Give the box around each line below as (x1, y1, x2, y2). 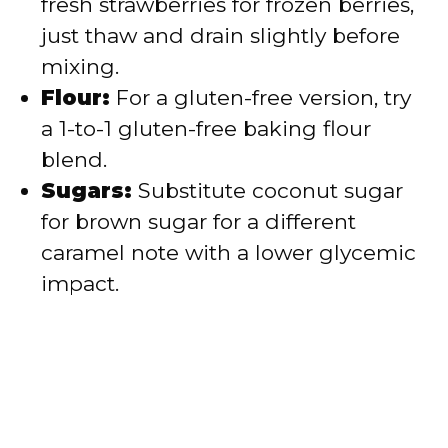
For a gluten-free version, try (110, 85, 411, 111)
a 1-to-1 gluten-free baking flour (41, 116, 371, 142)
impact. (41, 271, 119, 297)
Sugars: (41, 178, 132, 204)
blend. (41, 147, 107, 173)
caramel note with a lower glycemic (41, 240, 416, 266)
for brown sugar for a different (41, 209, 356, 235)
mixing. (41, 54, 119, 80)
